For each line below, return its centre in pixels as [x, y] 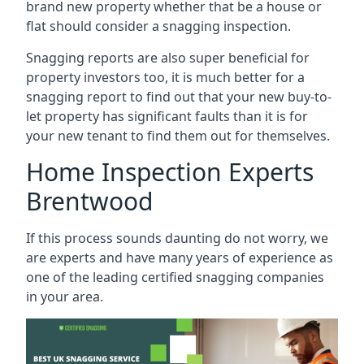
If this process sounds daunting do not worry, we [177, 238]
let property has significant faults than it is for [167, 116]
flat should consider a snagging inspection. [158, 26]
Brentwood [89, 201]
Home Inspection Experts [170, 171]
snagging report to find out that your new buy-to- [179, 96]
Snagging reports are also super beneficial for [168, 57]
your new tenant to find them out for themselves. [178, 135]
